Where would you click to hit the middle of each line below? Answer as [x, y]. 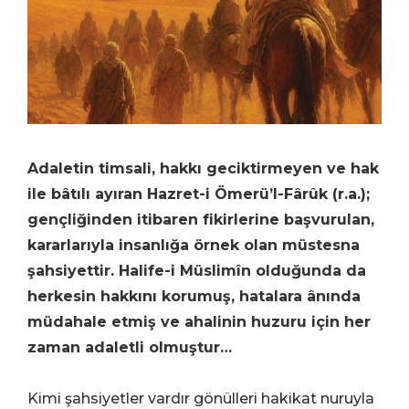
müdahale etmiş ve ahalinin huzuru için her [199, 321]
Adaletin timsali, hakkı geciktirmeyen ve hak [203, 168]
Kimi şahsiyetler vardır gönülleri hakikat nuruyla [201, 398]
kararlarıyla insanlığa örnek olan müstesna [194, 245]
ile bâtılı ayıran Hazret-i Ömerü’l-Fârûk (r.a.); [199, 194]
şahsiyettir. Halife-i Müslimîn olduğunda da [197, 270]
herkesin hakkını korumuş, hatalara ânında [194, 296]
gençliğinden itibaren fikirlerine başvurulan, [201, 219]
